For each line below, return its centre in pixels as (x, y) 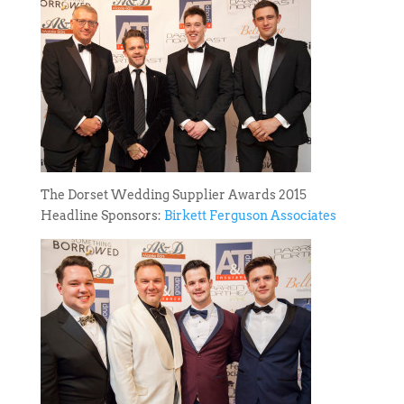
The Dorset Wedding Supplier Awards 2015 (173, 195)
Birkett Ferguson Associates (250, 216)
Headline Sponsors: (102, 216)
